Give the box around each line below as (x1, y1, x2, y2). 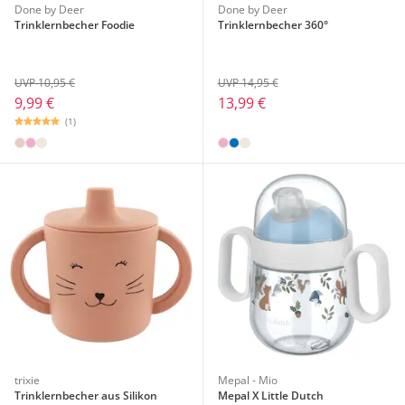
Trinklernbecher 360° (217, 16, 328, 33)
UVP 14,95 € (217, 74, 278, 90)
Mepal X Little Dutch (217, 387, 324, 403)
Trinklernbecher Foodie (14, 16, 135, 33)
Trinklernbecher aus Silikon (14, 387, 157, 403)
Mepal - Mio (217, 372, 278, 388)
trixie (14, 372, 40, 388)
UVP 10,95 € (14, 74, 75, 90)
